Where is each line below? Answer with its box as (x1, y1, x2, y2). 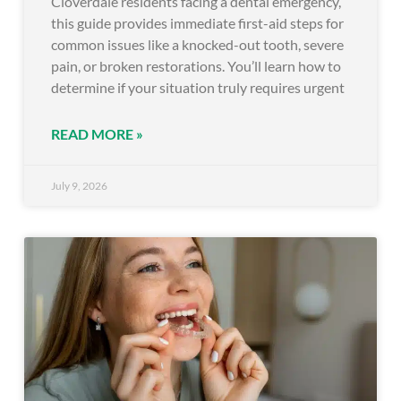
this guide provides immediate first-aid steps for (51, 14, 344, 32)
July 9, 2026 (51, 179, 107, 193)
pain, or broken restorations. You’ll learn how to (51, 57, 341, 75)
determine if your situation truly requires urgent (51, 79, 345, 97)
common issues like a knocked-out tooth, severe (51, 36, 344, 54)
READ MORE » (51, 125, 143, 143)
